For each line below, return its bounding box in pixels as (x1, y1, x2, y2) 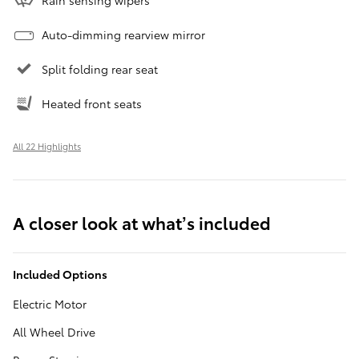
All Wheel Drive (13, 323, 95, 340)
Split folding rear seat (42, 60, 158, 77)
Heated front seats (42, 95, 142, 111)
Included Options (13, 265, 107, 282)
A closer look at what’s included (13, 210, 271, 234)
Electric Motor (13, 295, 87, 312)
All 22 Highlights (13, 139, 81, 152)
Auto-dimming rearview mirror (42, 26, 205, 42)
